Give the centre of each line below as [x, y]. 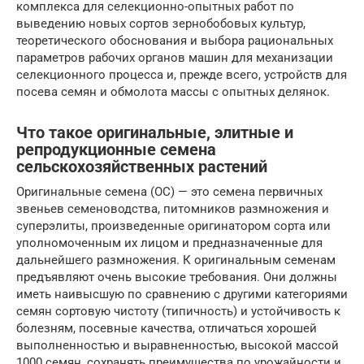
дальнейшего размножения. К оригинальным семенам [176, 260]
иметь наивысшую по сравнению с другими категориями [182, 294]
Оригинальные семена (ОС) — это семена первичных [169, 191]
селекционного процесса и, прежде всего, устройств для [182, 74]
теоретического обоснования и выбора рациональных [175, 40]
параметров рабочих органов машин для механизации [175, 57]
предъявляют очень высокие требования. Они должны [177, 277]
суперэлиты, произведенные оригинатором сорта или [173, 225]
